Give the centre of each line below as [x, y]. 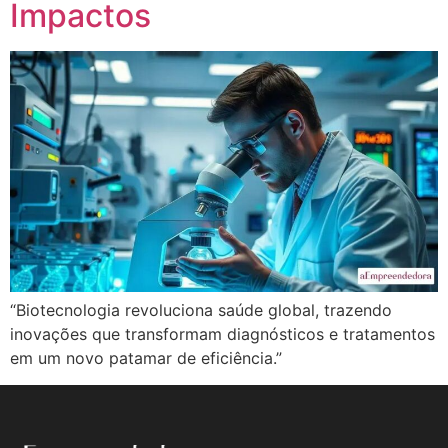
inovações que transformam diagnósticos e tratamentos [222, 334]
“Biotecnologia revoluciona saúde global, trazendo [201, 310]
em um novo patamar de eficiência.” [146, 358]
